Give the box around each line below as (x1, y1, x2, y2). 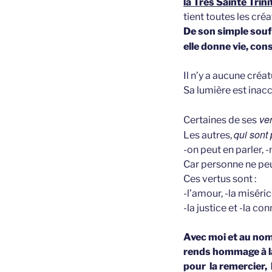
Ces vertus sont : (183, 173, 256, 185)
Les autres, (183, 129, 234, 141)
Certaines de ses (183, 114, 257, 126)
